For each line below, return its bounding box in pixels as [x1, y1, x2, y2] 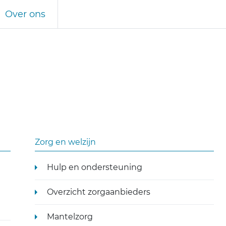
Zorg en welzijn [34, 137, 96, 147]
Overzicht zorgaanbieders [46, 187, 150, 197]
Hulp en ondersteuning [46, 162, 142, 172]
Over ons [5, 9, 45, 20]
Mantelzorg [46, 212, 93, 221]
